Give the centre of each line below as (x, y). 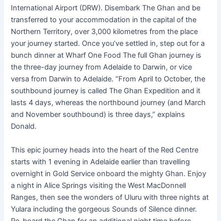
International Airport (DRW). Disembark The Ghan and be (106, 8)
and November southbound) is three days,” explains (98, 115)
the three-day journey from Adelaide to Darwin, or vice (102, 67)
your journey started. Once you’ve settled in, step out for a (108, 44)
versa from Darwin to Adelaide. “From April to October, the (108, 79)
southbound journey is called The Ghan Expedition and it (106, 91)
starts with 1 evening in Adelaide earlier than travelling (101, 162)
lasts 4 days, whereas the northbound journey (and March (109, 103)
